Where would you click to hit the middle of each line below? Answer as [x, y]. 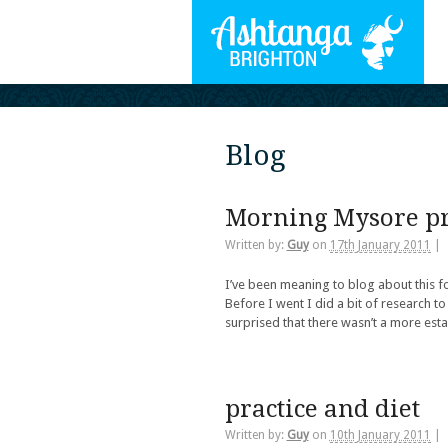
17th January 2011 [380, 244]
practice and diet [322, 408]
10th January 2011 [380, 435]
